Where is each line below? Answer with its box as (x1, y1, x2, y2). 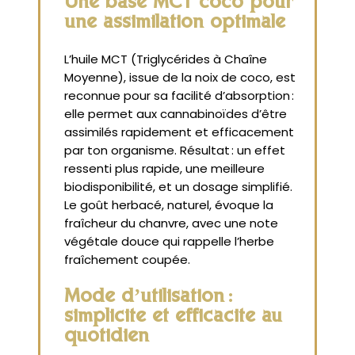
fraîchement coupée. (64, 250, 190, 268)
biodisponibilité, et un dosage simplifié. (64, 177, 292, 195)
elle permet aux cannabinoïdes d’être (64, 105, 287, 122)
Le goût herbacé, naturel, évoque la (64, 196, 273, 213)
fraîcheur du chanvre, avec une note (64, 214, 278, 231)
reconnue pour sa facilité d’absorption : (64, 86, 294, 104)
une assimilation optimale (64, 13, 285, 33)
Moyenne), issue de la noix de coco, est (64, 68, 296, 86)
